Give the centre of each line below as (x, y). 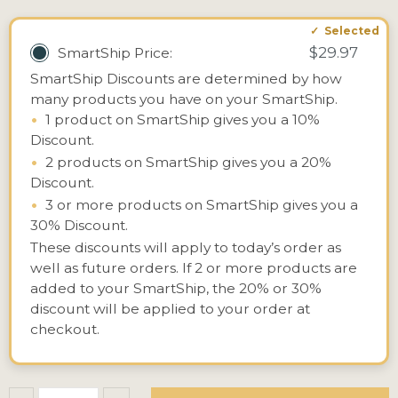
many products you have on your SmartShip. (183, 99)
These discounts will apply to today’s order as (185, 247)
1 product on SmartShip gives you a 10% (182, 119)
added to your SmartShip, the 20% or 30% (175, 288)
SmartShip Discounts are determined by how (186, 79)
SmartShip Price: (115, 53)
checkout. (64, 329)
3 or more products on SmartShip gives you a (201, 205)
